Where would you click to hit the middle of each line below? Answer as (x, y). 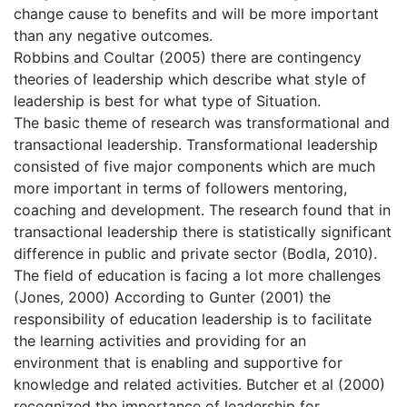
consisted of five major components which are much (194, 167)
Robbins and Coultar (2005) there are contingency (188, 58)
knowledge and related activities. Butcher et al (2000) (199, 385)
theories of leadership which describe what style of (190, 79)
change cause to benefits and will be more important (196, 14)
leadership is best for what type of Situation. (167, 101)
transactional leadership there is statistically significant (203, 232)
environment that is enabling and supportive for (178, 363)
